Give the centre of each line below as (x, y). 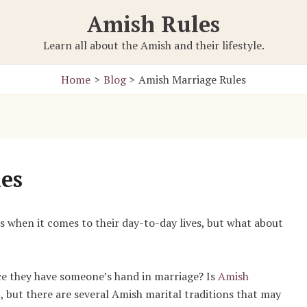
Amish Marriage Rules (193, 79)
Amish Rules (153, 24)
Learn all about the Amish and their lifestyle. (153, 45)
